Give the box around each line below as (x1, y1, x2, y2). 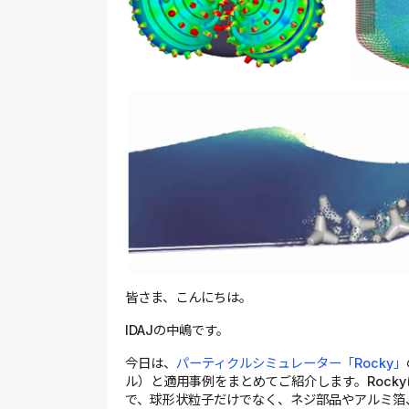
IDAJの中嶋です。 (125, 321, 229, 338)
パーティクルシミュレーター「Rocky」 (176, 354, 406, 371)
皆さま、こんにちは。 (125, 288, 252, 305)
